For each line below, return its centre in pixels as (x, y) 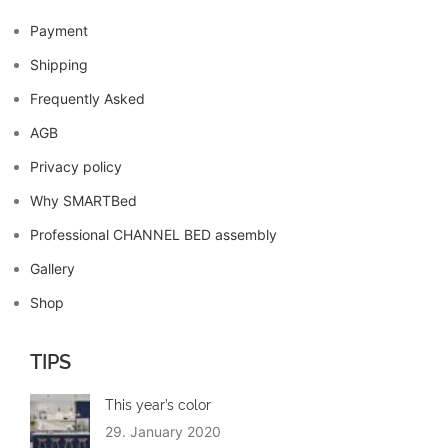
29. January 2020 (163, 432)
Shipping (59, 65)
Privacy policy (76, 167)
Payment (59, 31)
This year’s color (158, 404)
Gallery (52, 269)
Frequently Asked (87, 99)
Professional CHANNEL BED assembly (153, 235)
